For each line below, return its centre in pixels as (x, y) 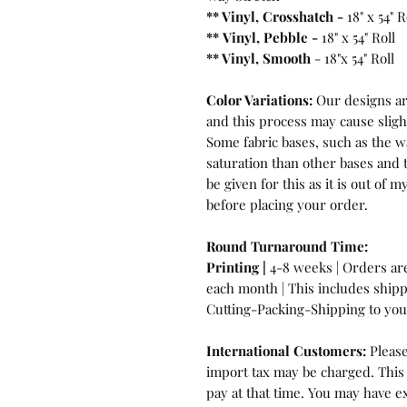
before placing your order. (287, 204)
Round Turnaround (267, 246)
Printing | (236, 267)
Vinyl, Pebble (265, 37)
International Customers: (286, 350)
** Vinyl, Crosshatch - (275, 16)
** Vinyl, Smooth (258, 58)
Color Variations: (261, 99)
